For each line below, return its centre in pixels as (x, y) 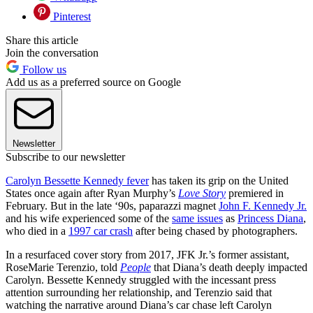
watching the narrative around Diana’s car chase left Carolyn (139, 305)
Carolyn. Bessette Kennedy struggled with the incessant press (141, 280)
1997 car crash (101, 231)
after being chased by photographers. (215, 231)
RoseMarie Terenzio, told (63, 268)
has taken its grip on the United (219, 181)
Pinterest (71, 17)
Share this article (42, 41)
